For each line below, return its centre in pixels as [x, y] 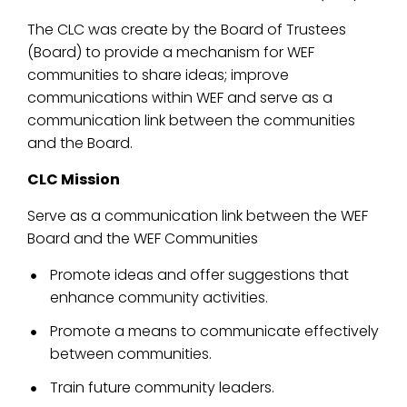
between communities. [131, 354]
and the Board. [80, 143]
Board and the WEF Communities [143, 238]
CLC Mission [74, 179]
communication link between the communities [191, 120]
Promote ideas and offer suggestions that [199, 275]
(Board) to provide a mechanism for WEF [171, 52]
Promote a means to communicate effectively [214, 331]
